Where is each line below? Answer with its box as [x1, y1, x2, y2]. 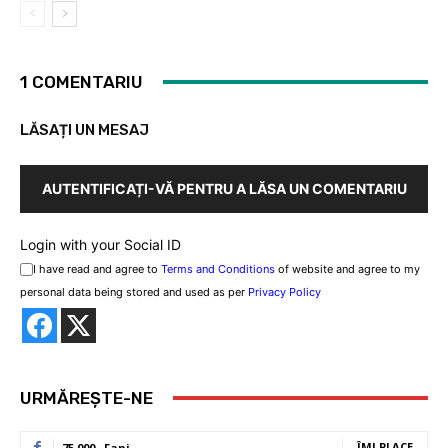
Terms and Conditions [161, 261, 275, 276]
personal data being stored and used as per [20, 284, 248, 299]
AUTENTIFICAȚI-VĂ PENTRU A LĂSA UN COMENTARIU [41, 179, 407, 197]
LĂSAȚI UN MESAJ [20, 120, 149, 139]
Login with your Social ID [20, 235, 181, 253]
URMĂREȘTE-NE [20, 387, 153, 408]
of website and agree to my [275, 261, 420, 276]
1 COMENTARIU [20, 71, 143, 92]
